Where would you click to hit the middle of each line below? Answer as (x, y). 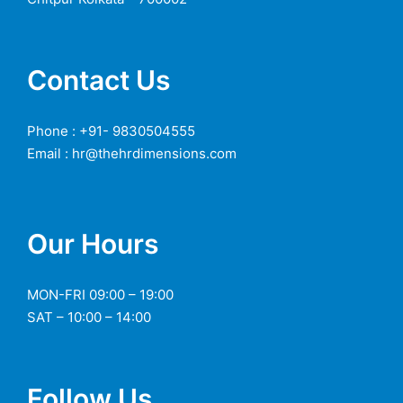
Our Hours (93, 243)
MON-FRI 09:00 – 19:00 (100, 294)
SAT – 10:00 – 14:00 (89, 317)
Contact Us (99, 80)
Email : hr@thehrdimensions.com (132, 153)
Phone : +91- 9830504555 (111, 130)
